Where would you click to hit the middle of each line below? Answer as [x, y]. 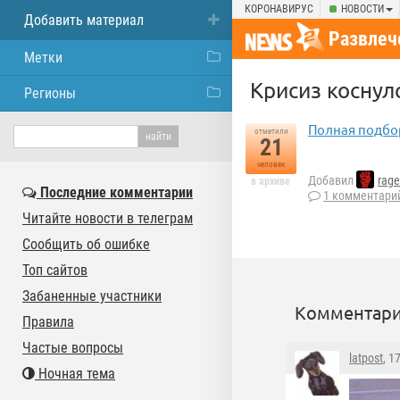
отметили [271, 131]
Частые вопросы [73, 348]
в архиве [271, 181]
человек [271, 164]
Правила [48, 322]
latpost [366, 358]
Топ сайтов [55, 270]
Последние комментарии [115, 192]
